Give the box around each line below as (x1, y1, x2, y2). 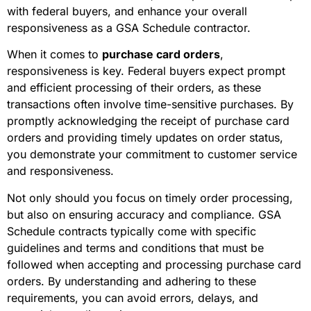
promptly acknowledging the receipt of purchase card (7, 114, 289, 128)
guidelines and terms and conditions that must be (7, 240, 264, 255)
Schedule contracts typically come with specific (7, 224, 256, 238)
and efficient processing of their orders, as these (7, 81, 261, 95)
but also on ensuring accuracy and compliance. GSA (7, 207, 281, 221)
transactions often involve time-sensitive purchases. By (7, 97, 294, 112)
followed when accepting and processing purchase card (7, 257, 301, 271)
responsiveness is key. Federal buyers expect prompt (7, 64, 285, 78)
